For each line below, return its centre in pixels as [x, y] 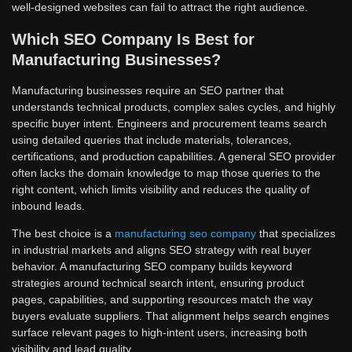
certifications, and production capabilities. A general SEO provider [174, 157]
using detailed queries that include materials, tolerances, [152, 140]
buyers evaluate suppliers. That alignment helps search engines [170, 316]
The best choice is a [63, 234]
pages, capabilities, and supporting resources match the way [162, 300]
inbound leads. [48, 206]
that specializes [296, 234]
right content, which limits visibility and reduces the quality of [161, 190]
